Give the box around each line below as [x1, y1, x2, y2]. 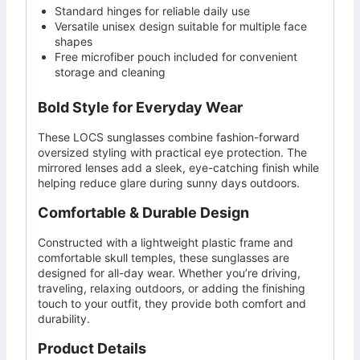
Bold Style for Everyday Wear [38, 98, 243, 116]
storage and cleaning [55, 64, 166, 79]
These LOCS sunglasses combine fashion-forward [38, 129, 300, 144]
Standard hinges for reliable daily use [55, 3, 250, 18]
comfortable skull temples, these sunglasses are [38, 250, 289, 264]
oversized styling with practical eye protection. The [38, 145, 307, 159]
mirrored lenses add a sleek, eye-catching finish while [38, 160, 319, 174]
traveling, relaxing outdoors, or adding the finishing [38, 280, 305, 295]
